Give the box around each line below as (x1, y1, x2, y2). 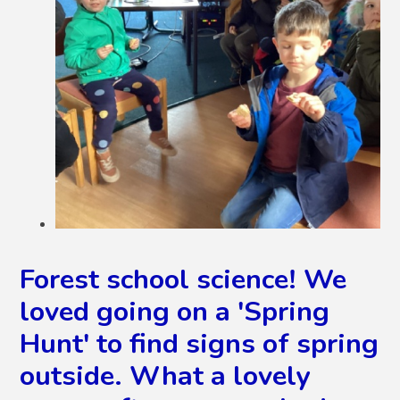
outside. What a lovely (20, 356, 312, 395)
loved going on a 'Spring (20, 292, 330, 330)
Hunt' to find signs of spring (20, 324, 379, 362)
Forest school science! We (20, 260, 347, 298)
